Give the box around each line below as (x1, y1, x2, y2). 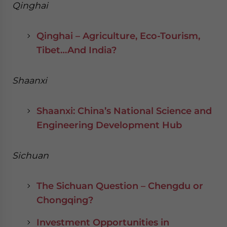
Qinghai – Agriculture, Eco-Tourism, (36, 30, 200, 41)
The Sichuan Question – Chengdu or (36, 180, 203, 191)
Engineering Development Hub (36, 120, 182, 130)
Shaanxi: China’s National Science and (36, 105, 212, 116)
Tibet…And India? (36, 45, 117, 55)
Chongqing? (36, 195, 93, 205)
